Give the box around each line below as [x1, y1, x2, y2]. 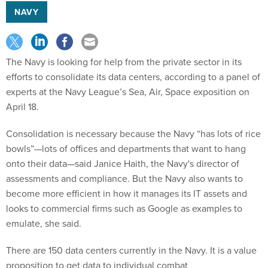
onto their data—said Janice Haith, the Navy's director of [6, 157, 239, 170]
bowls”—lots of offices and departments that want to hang [6, 142, 246, 155]
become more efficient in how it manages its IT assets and [6, 187, 247, 200]
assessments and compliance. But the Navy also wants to [6, 172, 243, 185]
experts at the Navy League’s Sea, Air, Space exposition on [6, 85, 249, 98]
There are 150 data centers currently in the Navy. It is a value [6, 243, 257, 257]
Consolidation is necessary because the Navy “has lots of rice [6, 127, 261, 140]
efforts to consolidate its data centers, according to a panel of [6, 70, 260, 83]
